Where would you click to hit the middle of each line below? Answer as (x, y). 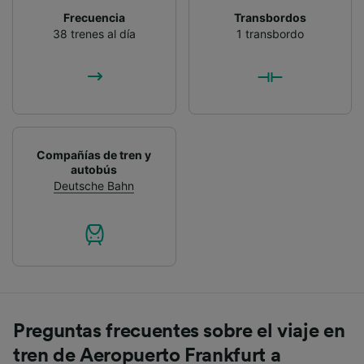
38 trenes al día (94, 34)
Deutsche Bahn (94, 186)
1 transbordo (270, 34)
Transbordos (270, 18)
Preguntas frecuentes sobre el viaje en (179, 332)
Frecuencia (94, 18)
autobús (94, 170)
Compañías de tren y (94, 155)
